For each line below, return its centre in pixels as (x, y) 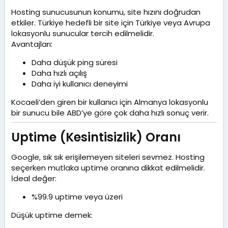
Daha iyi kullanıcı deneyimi (80, 84)
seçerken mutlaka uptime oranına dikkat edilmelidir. (108, 167)
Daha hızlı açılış (59, 73)
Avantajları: (32, 44)
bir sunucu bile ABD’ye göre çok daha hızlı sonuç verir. (110, 113)
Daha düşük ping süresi (75, 63)
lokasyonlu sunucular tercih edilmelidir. (83, 34)
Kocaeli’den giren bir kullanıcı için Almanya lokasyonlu (110, 102)
